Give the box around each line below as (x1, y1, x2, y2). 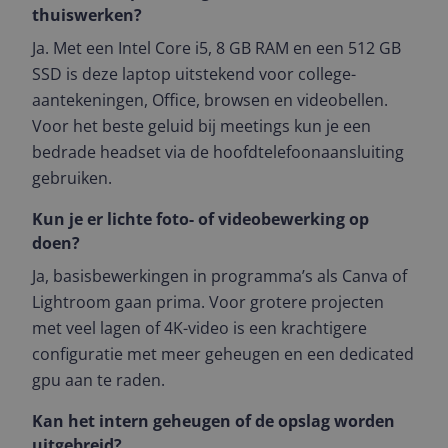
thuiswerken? (32, 4, 142, 26)
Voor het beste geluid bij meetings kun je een (32, 115, 371, 137)
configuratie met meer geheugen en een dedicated (32, 343, 414, 365)
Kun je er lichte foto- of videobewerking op (32, 208, 369, 230)
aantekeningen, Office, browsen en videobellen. (32, 89, 388, 111)
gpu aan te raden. (32, 369, 165, 391)
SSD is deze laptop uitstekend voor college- (32, 63, 356, 85)
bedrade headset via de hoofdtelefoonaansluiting (32, 141, 404, 163)
